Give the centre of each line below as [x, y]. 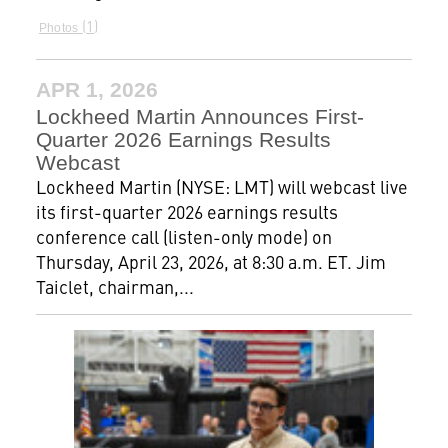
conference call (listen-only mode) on [183, 237]
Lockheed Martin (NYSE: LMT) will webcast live [221, 187]
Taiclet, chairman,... [114, 287]
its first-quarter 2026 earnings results [186, 212]
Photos [58, 28]
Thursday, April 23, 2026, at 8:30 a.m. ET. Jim [210, 262]
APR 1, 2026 [96, 90]
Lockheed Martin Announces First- [199, 117]
